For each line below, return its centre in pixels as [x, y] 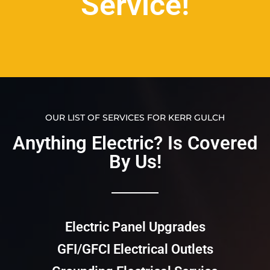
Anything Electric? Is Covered [135, 143]
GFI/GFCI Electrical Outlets [135, 250]
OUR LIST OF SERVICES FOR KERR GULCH [135, 118]
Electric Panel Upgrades [135, 227]
